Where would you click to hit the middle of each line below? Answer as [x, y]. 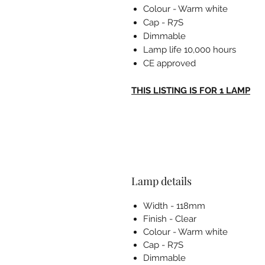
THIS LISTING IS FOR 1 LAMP [191, 90]
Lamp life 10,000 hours [190, 49]
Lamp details [161, 181]
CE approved [169, 63]
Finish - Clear [170, 219]
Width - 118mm [174, 206]
